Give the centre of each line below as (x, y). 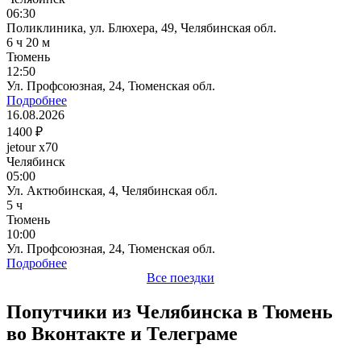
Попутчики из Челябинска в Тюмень (170, 311)
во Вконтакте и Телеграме (122, 333)
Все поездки (180, 277)
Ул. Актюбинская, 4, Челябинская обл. (112, 190)
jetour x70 (32, 147)
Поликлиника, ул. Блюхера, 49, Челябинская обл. (141, 27)
